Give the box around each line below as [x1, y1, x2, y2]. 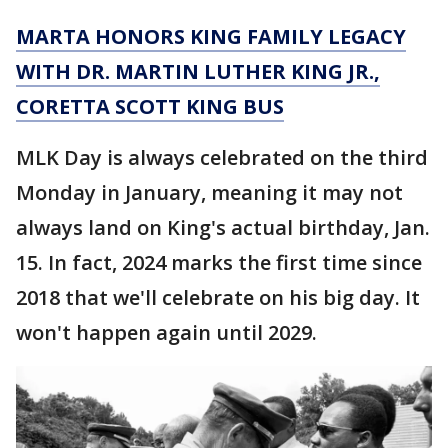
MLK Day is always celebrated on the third [16, 143, 428, 171]
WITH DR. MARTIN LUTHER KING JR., [16, 57, 380, 85]
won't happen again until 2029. [16, 318, 317, 346]
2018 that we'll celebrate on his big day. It [16, 283, 420, 311]
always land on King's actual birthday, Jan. [16, 213, 430, 241]
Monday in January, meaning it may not [16, 178, 403, 206]
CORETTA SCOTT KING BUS [16, 92, 284, 120]
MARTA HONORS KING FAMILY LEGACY [16, 22, 406, 50]
